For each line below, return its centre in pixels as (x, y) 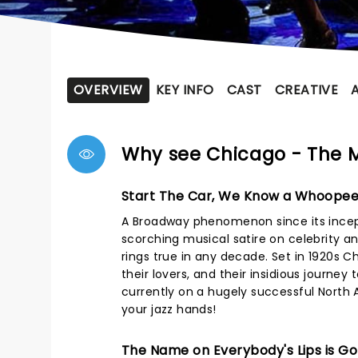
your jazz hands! (169, 309)
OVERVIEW (108, 90)
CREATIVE (306, 90)
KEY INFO (185, 90)
